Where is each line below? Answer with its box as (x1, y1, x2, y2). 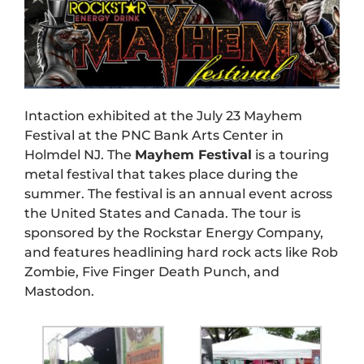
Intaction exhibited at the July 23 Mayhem (24, 108, 302, 124)
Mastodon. (24, 284, 94, 300)
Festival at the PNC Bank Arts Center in (24, 128, 284, 144)
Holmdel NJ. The (24, 147, 135, 163)
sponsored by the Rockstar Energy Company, (24, 225, 323, 241)
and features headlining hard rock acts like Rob (24, 245, 338, 261)
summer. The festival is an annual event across (24, 186, 332, 202)
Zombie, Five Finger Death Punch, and (24, 264, 279, 280)
